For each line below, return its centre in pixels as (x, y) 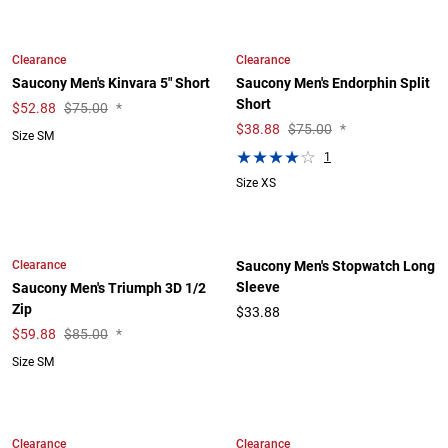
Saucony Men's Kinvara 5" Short (111, 83)
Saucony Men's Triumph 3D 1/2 (109, 288)
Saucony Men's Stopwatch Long (335, 266)
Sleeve (258, 287)
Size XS (256, 183)
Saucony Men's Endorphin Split (333, 83)
